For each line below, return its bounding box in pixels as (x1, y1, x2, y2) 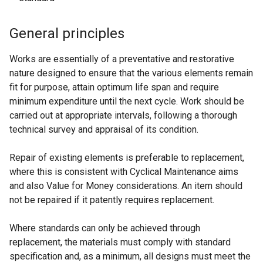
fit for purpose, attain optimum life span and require (9, 82, 219, 93)
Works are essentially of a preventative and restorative (9, 53, 234, 65)
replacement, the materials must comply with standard (9, 237, 231, 248)
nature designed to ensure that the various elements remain (9, 68, 253, 79)
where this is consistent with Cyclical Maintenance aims (9, 166, 238, 177)
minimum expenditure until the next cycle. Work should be (9, 96, 244, 107)
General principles (9, 25, 124, 42)
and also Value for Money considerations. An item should (9, 180, 242, 191)
